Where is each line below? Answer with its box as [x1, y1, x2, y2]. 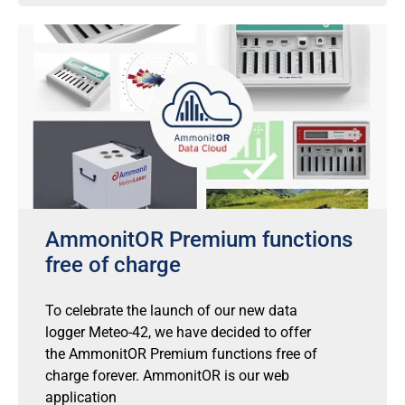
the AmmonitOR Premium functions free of [45, 345, 317, 363]
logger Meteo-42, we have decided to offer [45, 324, 311, 341]
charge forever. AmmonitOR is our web [45, 367, 289, 384]
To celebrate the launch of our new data [45, 302, 297, 319]
